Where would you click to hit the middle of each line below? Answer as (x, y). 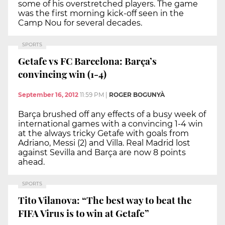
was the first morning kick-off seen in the (101, 14)
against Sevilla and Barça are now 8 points (102, 153)
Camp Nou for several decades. (80, 23)
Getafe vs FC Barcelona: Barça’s (87, 61)
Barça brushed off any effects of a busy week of (112, 115)
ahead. (31, 162)
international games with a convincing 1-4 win (110, 124)
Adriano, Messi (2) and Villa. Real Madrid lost (104, 143)
